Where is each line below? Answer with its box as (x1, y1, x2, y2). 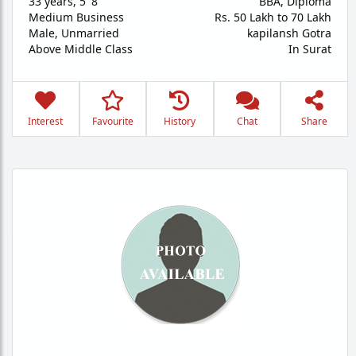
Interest (28, 114, 64, 128)
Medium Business (29, 10, 124, 25)
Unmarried (61, 25, 119, 41)
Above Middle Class (29, 41, 133, 56)
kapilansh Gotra (247, 25, 331, 41)
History (164, 114, 196, 128)
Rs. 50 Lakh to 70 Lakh (215, 10, 331, 25)
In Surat (288, 41, 331, 56)
